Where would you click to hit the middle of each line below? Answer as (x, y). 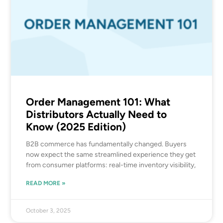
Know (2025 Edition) (76, 126)
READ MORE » (46, 183)
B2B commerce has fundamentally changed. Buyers (107, 144)
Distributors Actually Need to (97, 114)
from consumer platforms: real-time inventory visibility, (111, 165)
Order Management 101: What (98, 102)
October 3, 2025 (49, 210)
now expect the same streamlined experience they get (111, 154)
